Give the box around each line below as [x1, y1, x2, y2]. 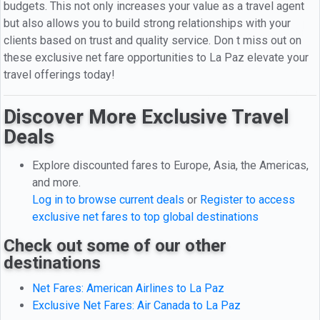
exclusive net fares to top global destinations [32, 209, 259, 224]
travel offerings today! [4, 67, 115, 81]
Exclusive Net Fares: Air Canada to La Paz [32, 298, 241, 312]
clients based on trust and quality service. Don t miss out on [4, 33, 301, 47]
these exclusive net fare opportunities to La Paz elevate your [4, 50, 309, 64]
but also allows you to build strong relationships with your [4, 16, 291, 30]
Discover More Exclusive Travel [4, 104, 289, 129]
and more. [32, 175, 81, 189]
